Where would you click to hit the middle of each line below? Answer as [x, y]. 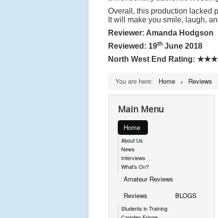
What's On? [135, 167]
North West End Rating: [153, 59]
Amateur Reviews [148, 179]
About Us [132, 140]
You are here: [136, 81]
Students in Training [144, 209]
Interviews [133, 158]
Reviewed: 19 [133, 46]
